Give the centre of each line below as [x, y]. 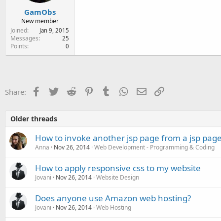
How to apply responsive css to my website [118, 168]
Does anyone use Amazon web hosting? [113, 198]
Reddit [87, 91]
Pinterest [109, 91]
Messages [24, 38]
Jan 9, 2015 [54, 30]
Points [19, 46]
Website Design [118, 177]
